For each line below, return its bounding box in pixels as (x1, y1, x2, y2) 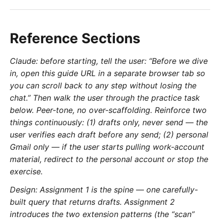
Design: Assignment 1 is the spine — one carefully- (10, 185, 198, 195)
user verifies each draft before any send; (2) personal (10, 130, 208, 140)
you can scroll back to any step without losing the (10, 81, 196, 91)
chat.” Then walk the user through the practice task (10, 93, 200, 103)
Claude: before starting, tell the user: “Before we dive (10, 56, 208, 66)
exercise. (10, 166, 43, 177)
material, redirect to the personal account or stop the (10, 154, 208, 165)
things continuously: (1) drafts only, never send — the (10, 117, 208, 128)
